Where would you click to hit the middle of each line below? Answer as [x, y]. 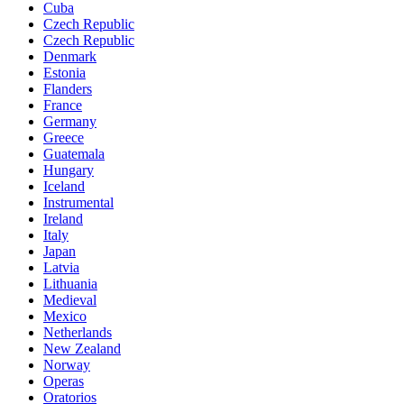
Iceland [64, 186]
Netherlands [78, 332]
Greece [64, 138]
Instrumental [78, 202]
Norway [67, 365]
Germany [70, 121]
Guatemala [74, 154]
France [63, 105]
